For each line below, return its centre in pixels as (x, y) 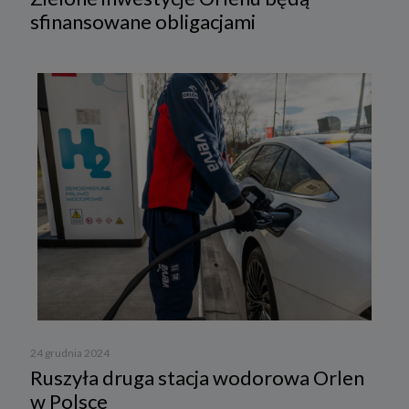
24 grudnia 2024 (70, 353)
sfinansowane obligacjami (143, 22)
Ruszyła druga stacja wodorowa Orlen (197, 378)
